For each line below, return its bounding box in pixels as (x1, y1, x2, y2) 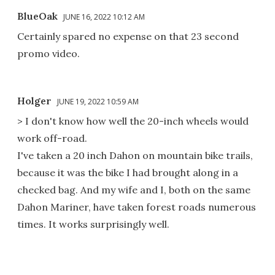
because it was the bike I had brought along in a (17, 166, 238, 179)
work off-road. (17, 131, 87, 144)
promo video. (17, 47, 80, 60)
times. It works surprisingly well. (17, 217, 169, 230)
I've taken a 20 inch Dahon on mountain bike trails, (17, 149, 253, 161)
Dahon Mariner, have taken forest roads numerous (17, 200, 256, 213)
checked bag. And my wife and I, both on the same (17, 183, 250, 196)
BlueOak (17, 9, 58, 22)
